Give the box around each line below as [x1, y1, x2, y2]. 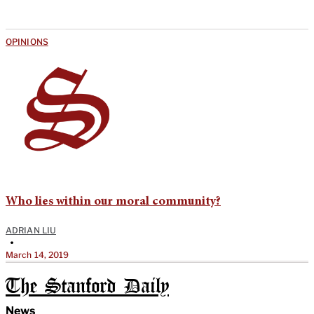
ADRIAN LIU [6, 224, 56, 235]
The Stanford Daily [6, 277, 169, 296]
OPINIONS [6, 36, 48, 47]
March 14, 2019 [6, 249, 69, 260]
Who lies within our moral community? [6, 195, 221, 208]
